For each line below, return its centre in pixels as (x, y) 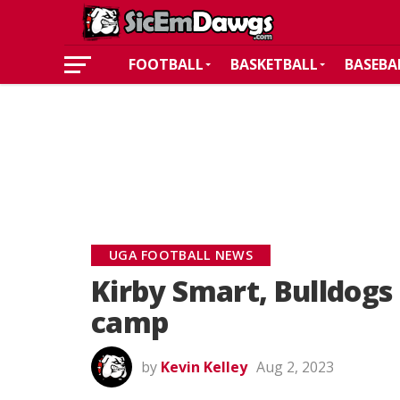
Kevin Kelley (204, 367)
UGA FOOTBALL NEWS (181, 255)
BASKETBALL (274, 64)
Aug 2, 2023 (295, 367)
